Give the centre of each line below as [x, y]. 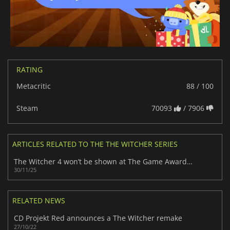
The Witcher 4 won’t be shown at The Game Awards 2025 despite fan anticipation [190, 161]
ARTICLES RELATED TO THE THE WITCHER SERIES [95, 144]
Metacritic [34, 86]
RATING [30, 69]
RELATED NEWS [39, 200]
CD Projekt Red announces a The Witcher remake [98, 218]
